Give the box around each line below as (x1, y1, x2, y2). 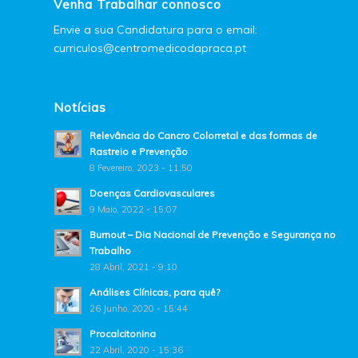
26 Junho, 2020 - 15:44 (89, 303, 188, 315)
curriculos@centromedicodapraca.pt (54, 41, 246, 56)
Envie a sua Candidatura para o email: (54, 22, 257, 38)
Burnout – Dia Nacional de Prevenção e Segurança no (89, 229, 336, 241)
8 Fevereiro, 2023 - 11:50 (89, 162, 193, 174)
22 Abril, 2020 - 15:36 (89, 344, 183, 356)
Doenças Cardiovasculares (89, 187, 215, 200)
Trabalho (89, 245, 131, 257)
